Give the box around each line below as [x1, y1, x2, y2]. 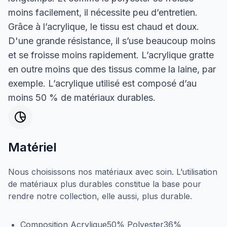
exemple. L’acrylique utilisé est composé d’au [8, 78, 197, 89]
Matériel [8, 139, 57, 155]
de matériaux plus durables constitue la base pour [8, 178, 201, 189]
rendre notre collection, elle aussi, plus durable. [8, 191, 192, 201]
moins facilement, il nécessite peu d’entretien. [8, 7, 198, 18]
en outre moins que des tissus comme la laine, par [8, 63, 216, 74]
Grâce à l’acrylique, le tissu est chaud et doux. [8, 21, 199, 32]
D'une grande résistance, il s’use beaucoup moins [8, 35, 215, 46]
